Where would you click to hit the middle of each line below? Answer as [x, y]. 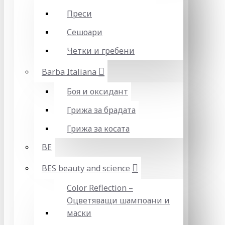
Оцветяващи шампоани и [118, 200]
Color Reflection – [100, 188]
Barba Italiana [69, 72]
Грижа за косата [98, 129]
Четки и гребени [101, 51]
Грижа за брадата [101, 110]
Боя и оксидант [97, 91]
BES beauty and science [86, 168]
